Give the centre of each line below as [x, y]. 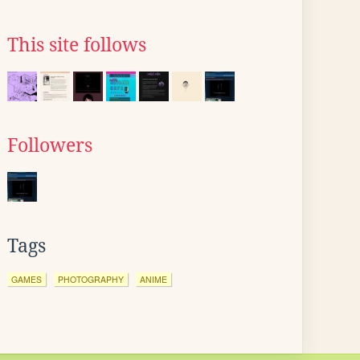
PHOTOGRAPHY [91, 279]
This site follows [77, 45]
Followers [50, 145]
